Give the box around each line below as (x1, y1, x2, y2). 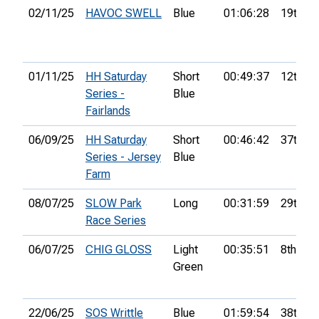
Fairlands (85, 104, 130, 118)
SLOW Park (85, 197, 142, 211)
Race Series (85, 214, 146, 228)
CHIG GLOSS (85, 243, 152, 257)
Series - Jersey (85, 150, 161, 164)
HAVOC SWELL (85, 6, 162, 21)
